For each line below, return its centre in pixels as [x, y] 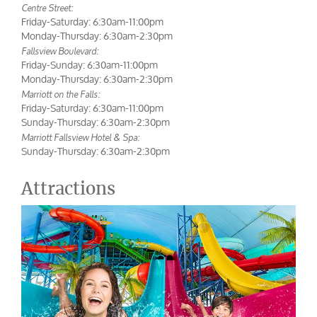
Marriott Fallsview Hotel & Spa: [80, 136]
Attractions [68, 188]
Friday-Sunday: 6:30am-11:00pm [90, 64]
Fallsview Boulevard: [60, 50]
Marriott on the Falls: [60, 93]
